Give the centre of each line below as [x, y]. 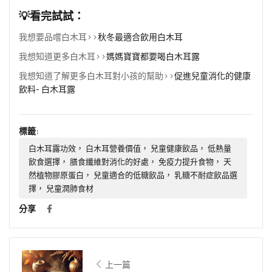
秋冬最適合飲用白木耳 [140, 36]
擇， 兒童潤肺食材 [61, 188]
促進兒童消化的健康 [212, 75]
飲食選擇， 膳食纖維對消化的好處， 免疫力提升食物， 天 [130, 161]
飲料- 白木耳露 [47, 89]
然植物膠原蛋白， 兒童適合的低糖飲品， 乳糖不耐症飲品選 [133, 175]
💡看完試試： [52, 16]
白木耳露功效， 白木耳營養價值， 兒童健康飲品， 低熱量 [130, 148]
